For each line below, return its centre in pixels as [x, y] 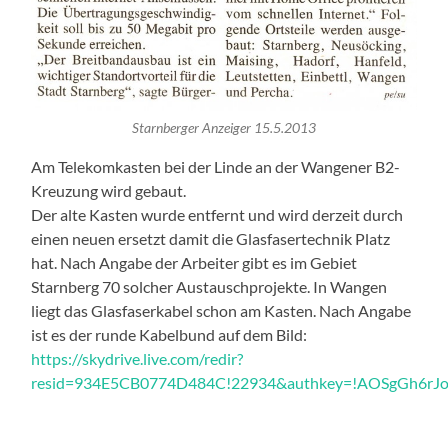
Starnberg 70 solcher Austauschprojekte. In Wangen [209, 287]
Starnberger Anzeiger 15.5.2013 [223, 127]
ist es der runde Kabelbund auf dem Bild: [169, 335]
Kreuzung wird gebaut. [109, 191]
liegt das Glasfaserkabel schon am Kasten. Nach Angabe [221, 311]
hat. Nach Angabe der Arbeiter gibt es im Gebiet [194, 263]
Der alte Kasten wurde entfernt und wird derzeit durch [217, 215]
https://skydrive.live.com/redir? [137, 359]
